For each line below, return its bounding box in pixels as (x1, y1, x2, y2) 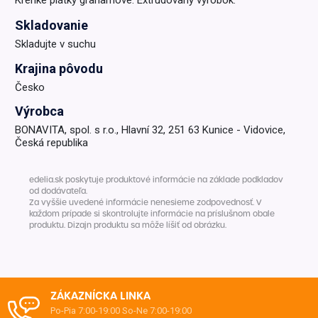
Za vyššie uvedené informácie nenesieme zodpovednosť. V (28, 197, 261, 208)
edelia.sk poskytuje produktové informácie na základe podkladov (28, 175, 283, 185)
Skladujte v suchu (14, 38, 96, 51)
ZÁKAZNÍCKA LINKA (50, 288, 150, 303)
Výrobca (14, 104, 64, 119)
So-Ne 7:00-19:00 (121, 305, 192, 316)
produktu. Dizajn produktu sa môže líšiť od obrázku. (28, 220, 226, 231)
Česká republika (14, 136, 88, 150)
